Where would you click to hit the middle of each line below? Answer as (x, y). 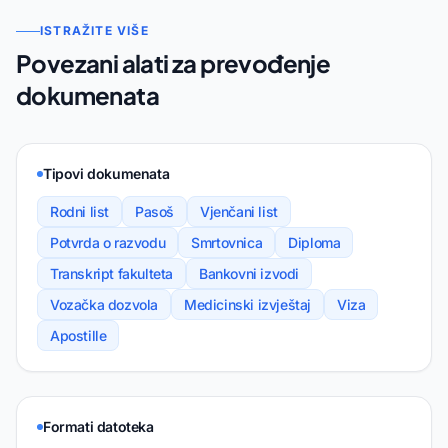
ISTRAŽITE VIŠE (94, 31)
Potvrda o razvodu (108, 243)
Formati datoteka (98, 427)
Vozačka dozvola (104, 305)
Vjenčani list (239, 212)
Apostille (78, 336)
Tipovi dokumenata (106, 174)
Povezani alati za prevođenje (173, 63)
